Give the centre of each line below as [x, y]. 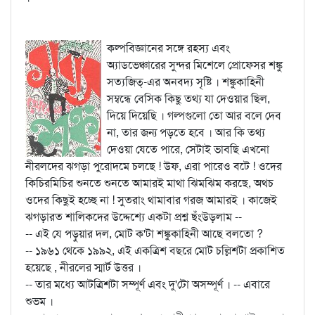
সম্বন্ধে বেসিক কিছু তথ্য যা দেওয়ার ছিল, [188, 99]
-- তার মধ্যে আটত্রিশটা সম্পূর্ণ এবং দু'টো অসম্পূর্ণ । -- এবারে [148, 284]
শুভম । [39, 301]
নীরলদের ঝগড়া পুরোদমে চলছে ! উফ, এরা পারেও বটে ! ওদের [154, 166]
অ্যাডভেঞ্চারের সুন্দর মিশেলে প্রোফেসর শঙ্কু [195, 65]
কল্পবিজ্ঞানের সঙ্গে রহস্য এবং [168, 48]
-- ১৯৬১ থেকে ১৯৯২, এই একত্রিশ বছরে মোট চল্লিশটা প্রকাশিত [155, 251]
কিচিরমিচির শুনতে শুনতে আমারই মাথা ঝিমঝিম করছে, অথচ [149, 183]
